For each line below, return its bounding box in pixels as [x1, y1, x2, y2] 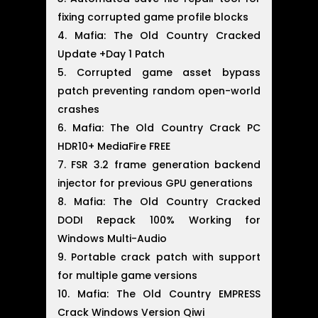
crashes [57, 102, 99, 117]
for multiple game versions [57, 268, 197, 283]
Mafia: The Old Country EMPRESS [77, 287, 261, 302]
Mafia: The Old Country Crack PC [72, 121, 261, 136]
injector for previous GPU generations [57, 176, 253, 191]
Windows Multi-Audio [57, 231, 167, 246]
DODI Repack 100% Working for [57, 213, 261, 228]
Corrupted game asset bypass [76, 65, 261, 80]
